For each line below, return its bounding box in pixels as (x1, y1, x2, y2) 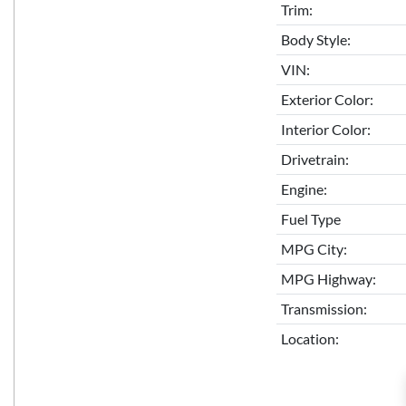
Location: (280, 330, 339, 348)
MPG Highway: (280, 270, 376, 288)
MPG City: (280, 240, 347, 258)
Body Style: (280, 31, 351, 49)
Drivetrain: (280, 150, 349, 169)
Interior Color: (280, 121, 371, 139)
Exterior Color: (280, 91, 373, 109)
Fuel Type (280, 210, 341, 228)
